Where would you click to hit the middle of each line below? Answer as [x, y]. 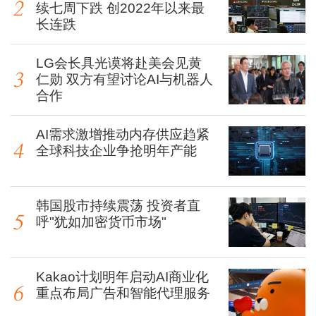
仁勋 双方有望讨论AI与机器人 [124, 79]
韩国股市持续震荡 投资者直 [118, 206]
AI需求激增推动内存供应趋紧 [123, 134]
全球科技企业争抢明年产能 [116, 151]
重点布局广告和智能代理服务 [123, 293]
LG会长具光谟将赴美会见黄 [119, 63]
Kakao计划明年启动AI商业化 [122, 277]
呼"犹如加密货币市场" [101, 222]
